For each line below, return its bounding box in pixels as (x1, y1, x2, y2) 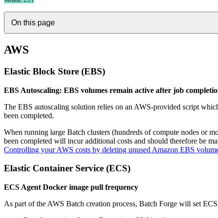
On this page (11, 18, 55, 27)
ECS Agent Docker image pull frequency (4, 182, 138, 191)
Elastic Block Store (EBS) (4, 66, 105, 76)
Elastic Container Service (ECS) (4, 163, 130, 174)
